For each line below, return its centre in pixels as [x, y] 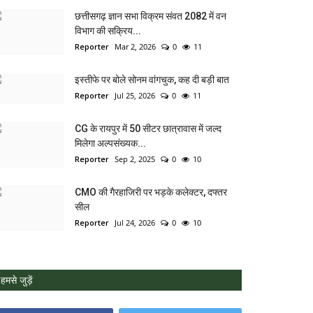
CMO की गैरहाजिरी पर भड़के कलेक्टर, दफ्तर [151, 192]
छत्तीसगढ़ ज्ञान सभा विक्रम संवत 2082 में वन [151, 16]
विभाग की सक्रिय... [108, 30]
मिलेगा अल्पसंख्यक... [110, 143]
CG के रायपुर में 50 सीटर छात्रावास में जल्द [148, 128]
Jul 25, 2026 [135, 95]
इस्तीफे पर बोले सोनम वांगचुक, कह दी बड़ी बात [152, 79]
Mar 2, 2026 [135, 46]
